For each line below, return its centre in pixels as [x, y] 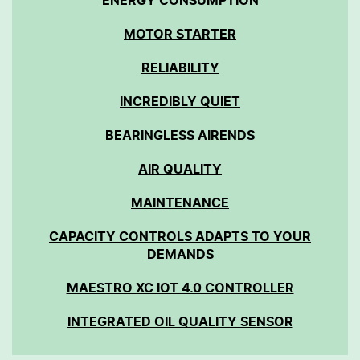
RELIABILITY [180, 68]
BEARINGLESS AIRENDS [180, 135]
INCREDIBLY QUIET [180, 102]
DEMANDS [180, 254]
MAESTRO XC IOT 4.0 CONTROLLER [180, 288]
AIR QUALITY [180, 169]
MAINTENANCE [180, 203]
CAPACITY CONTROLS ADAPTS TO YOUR [180, 237]
